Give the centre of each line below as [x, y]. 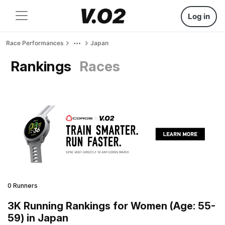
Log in [199, 16]
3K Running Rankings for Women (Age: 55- [111, 206]
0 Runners [23, 185]
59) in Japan [38, 218]
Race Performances [35, 43]
